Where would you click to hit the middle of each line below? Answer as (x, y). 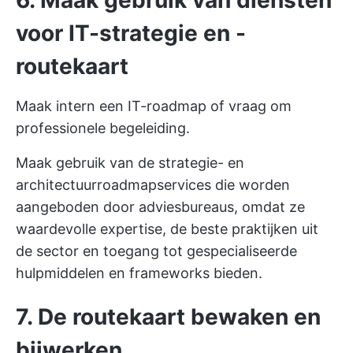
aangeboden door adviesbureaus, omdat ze (160, 207)
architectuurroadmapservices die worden (153, 185)
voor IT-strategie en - (131, 33)
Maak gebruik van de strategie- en (130, 163)
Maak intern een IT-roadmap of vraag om (154, 106)
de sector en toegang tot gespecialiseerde (156, 251)
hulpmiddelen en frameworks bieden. (139, 273)
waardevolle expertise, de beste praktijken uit (167, 229)
